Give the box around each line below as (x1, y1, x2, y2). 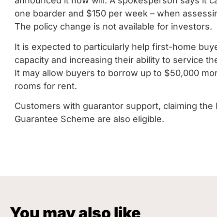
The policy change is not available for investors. (15, 21, 212, 32)
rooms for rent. (15, 80, 77, 91)
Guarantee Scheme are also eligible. (15, 114, 164, 124)
